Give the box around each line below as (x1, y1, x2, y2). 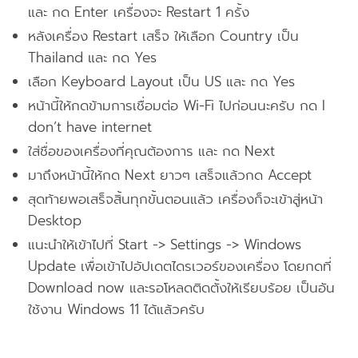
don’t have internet (28, 116, 152, 137)
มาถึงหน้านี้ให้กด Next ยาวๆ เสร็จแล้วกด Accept (28, 164, 312, 185)
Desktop (28, 209, 82, 231)
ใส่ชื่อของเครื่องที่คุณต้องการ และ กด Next (28, 140, 275, 161)
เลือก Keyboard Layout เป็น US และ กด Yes (28, 70, 295, 92)
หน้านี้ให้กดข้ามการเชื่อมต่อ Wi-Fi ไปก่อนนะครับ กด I (28, 94, 325, 116)
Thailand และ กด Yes (28, 46, 157, 68)
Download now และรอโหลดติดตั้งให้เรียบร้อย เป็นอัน (28, 276, 335, 298)
